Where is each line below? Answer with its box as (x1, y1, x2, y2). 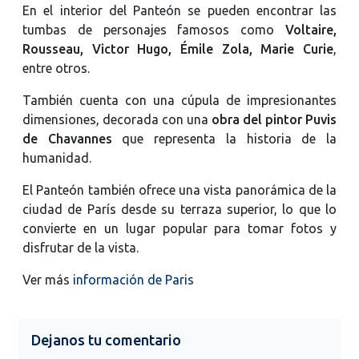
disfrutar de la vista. (22, 240, 139, 255)
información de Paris (73, 272, 194, 287)
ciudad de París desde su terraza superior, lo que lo (22, 201, 337, 216)
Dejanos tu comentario (31, 331, 181, 348)
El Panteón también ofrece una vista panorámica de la (22, 182, 337, 197)
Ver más (22, 272, 73, 287)
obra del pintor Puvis (212, 111, 337, 127)
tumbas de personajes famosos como (22, 22, 285, 37)
